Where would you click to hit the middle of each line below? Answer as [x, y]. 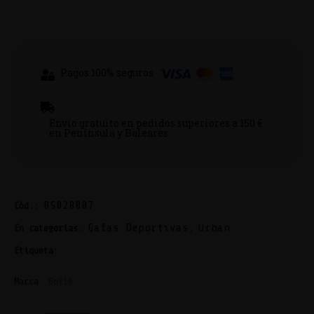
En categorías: [48, 228]
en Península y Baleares [109, 132]
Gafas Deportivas [138, 227]
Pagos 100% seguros [107, 72]
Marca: [31, 281]
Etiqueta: [36, 250]
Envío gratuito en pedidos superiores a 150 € [156, 123]
